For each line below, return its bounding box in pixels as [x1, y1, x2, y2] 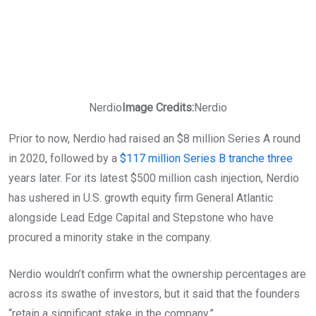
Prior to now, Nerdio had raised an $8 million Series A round [8, 131, 300, 145]
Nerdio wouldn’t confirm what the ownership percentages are [8, 267, 306, 281]
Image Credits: [122, 100, 194, 114]
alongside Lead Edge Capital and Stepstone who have [8, 210, 274, 224]
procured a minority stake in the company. [8, 230, 212, 244]
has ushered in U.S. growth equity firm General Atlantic [8, 190, 273, 205]
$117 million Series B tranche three [120, 151, 293, 165]
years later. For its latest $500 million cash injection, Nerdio [8, 171, 299, 185]
